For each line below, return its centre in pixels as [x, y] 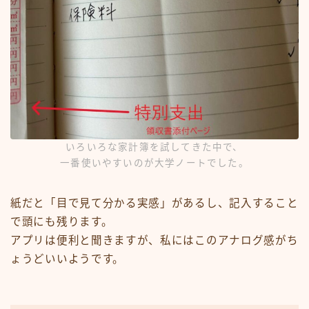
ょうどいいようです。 [67, 259]
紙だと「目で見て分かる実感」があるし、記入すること [154, 203]
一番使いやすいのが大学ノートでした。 [154, 163]
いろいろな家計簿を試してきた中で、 [154, 148]
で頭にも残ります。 [62, 222]
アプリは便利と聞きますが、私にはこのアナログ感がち [154, 241]
